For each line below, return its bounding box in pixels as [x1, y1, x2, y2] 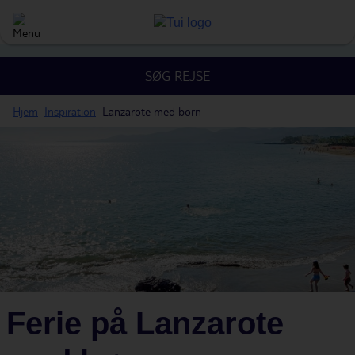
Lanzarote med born [102, 104, 201, 118]
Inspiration [44, 104, 96, 118]
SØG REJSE [145, 67, 210, 84]
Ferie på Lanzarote [6, 306, 284, 341]
